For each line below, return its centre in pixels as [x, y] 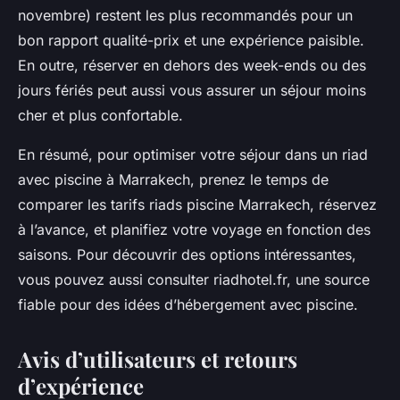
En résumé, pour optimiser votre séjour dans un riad [193, 155]
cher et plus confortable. [100, 116]
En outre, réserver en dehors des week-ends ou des [192, 66]
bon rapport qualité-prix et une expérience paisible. [191, 41]
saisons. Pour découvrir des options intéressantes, [187, 255]
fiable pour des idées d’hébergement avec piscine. [188, 305]
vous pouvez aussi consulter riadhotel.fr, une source [194, 280]
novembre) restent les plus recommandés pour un [185, 16]
